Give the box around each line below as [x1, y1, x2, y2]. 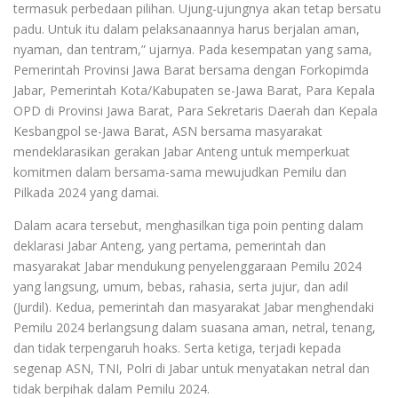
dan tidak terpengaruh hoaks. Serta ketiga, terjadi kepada [13, 338, 341, 356]
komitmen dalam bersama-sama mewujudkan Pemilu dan [13, 163, 346, 180]
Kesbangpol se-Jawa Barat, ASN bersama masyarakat [13, 122, 322, 139]
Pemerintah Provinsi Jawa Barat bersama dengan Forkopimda [13, 60, 369, 78]
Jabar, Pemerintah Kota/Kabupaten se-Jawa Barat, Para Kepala [13, 81, 375, 99]
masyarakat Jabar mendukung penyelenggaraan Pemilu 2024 [13, 257, 362, 275]
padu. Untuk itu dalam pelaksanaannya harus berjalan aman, [13, 20, 360, 37]
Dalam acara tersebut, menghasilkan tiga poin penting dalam [13, 216, 363, 234]
